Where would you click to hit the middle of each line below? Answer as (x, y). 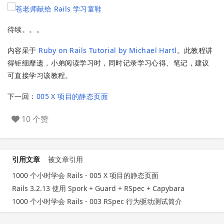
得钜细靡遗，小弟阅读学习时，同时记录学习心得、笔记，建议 (108, 63)
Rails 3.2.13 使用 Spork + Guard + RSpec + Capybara (98, 188)
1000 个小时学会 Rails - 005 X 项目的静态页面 (85, 175)
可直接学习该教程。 (40, 75)
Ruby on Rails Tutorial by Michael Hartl (108, 50)
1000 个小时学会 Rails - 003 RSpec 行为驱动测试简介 (97, 201)
